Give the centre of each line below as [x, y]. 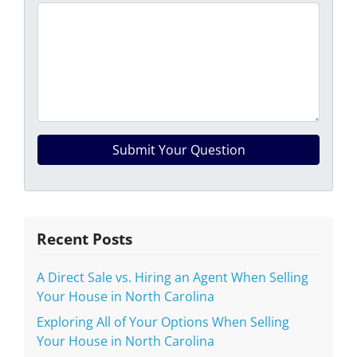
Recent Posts [84, 238]
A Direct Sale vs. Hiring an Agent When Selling [173, 277]
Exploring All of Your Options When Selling [163, 322]
